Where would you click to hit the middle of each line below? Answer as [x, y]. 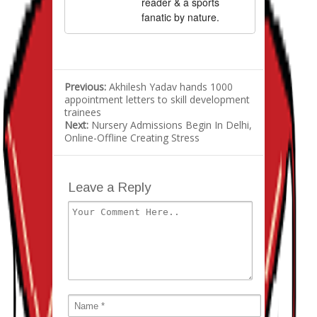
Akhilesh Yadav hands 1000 [171, 87]
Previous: [87, 87]
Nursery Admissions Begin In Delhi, [172, 125]
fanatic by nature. [180, 17]
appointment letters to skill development [157, 100]
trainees [83, 113]
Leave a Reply [109, 188]
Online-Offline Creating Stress [132, 138]
